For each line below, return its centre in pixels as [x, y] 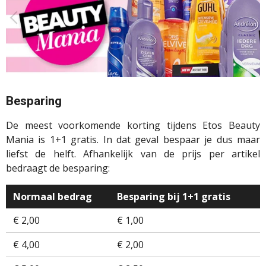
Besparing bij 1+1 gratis [174, 197]
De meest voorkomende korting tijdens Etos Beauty [133, 126]
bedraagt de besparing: [58, 168]
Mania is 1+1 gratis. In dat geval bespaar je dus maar [133, 140]
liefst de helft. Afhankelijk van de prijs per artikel [133, 154]
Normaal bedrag [53, 197]
